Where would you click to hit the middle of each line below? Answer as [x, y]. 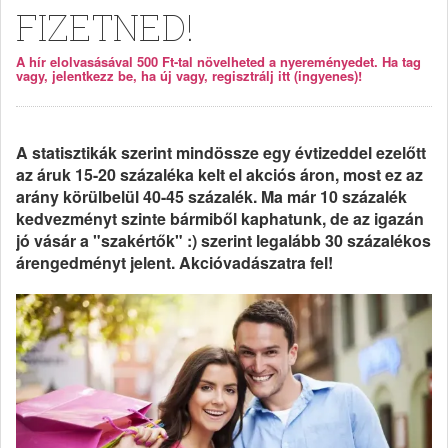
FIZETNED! [105, 27]
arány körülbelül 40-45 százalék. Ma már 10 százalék [211, 196]
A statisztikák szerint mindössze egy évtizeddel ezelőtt [221, 152]
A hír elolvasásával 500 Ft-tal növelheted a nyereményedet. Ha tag [218, 61]
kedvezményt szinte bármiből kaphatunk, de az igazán [220, 218]
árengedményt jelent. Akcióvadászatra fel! [174, 262]
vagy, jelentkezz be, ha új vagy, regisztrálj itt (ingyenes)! [189, 75]
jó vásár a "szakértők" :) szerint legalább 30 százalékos [223, 240]
